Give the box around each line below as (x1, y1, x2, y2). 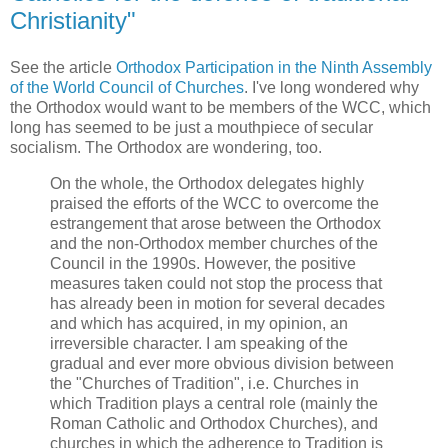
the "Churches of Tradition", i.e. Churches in (50, 375, 359, 393)
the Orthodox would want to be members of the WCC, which (10, 99, 431, 117)
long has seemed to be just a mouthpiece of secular (10, 119, 373, 137)
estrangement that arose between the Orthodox (50, 215, 381, 233)
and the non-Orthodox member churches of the (50, 235, 378, 253)
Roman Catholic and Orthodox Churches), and (50, 415, 378, 433)
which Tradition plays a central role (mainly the (50, 395, 378, 413)
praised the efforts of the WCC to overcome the (50, 195, 379, 213)
